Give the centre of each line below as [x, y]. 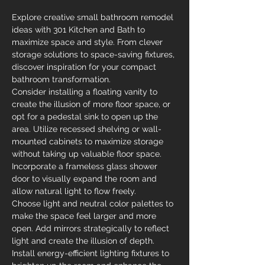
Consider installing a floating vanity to [86, 92]
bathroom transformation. [61, 79]
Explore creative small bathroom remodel [94, 17]
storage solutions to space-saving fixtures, [94, 54]
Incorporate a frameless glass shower [86, 166]
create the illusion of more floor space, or [92, 104]
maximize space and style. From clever [88, 42]
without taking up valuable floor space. [88, 154]
